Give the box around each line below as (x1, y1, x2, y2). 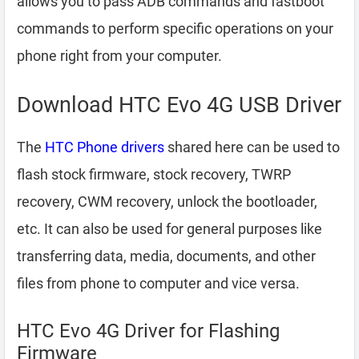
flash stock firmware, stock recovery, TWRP (17, 166, 291, 183)
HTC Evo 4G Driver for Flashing (17, 320, 280, 342)
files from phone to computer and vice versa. (17, 275, 300, 292)
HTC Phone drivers (45, 139, 164, 155)
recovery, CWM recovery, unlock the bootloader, (17, 193, 317, 210)
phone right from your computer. (17, 47, 222, 64)
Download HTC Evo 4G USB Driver (17, 92, 341, 118)
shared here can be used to (164, 139, 340, 155)
